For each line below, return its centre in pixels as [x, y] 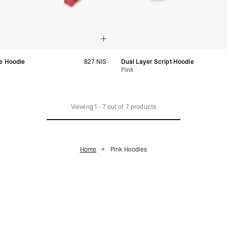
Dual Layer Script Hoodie [157, 62]
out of [116, 107]
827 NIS [95, 62]
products [143, 107]
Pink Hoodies [129, 149]
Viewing [82, 107]
